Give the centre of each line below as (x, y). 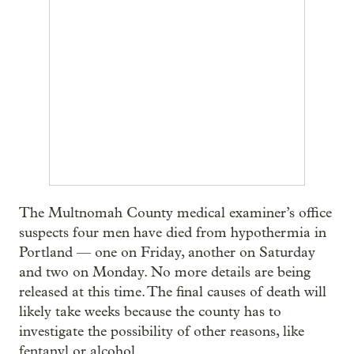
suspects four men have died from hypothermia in (173, 232)
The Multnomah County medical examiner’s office (175, 213)
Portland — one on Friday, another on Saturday (167, 252)
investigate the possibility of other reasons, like (162, 331)
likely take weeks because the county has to (150, 311)
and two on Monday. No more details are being (165, 272)
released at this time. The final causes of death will (173, 292)
